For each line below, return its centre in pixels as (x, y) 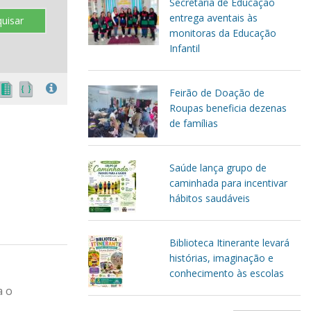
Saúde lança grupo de (218, 168)
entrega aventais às (213, 18)
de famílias (194, 123)
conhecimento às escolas (227, 273)
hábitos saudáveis (210, 198)
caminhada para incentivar (228, 183)
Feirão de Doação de (217, 93)
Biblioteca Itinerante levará (229, 243)
